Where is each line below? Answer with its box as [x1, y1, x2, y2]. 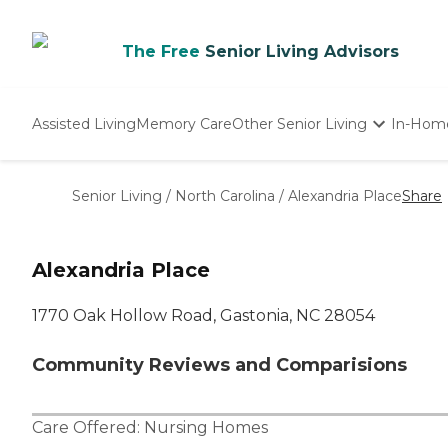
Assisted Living [32, 114, 136, 133]
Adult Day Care [233, 204, 338, 222]
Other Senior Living [232, 114, 367, 133]
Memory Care [136, 114, 232, 133]
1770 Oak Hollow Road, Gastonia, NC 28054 [32, 306, 375, 326]
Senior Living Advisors [205, 42, 399, 61]
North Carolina [175, 187, 275, 205]
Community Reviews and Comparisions [32, 354, 407, 377]
